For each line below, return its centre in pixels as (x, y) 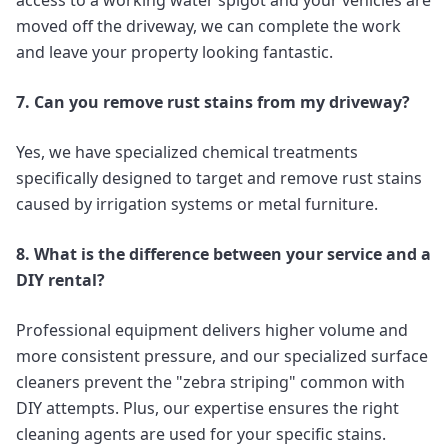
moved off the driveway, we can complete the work (208, 26)
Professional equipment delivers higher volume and (212, 330)
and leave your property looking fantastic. (174, 52)
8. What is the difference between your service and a (223, 254)
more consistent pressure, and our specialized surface (222, 356)
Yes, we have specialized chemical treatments (187, 152)
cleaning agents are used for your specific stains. (201, 434)
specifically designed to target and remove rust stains (219, 178)
